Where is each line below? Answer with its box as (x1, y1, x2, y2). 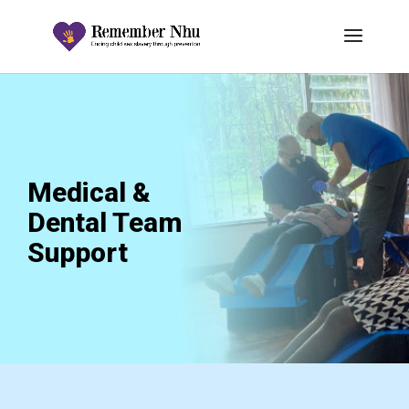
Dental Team (27, 206, 183, 238)
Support (27, 236, 128, 268)
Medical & (27, 176, 151, 208)
